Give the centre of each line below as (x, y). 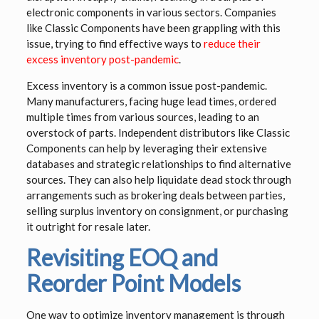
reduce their (231, 44)
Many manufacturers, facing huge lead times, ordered (151, 101)
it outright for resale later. (88, 227)
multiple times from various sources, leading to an (142, 117)
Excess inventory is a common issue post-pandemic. (146, 86)
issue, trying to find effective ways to (114, 44)
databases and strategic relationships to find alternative (158, 164)
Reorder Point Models (133, 283)
